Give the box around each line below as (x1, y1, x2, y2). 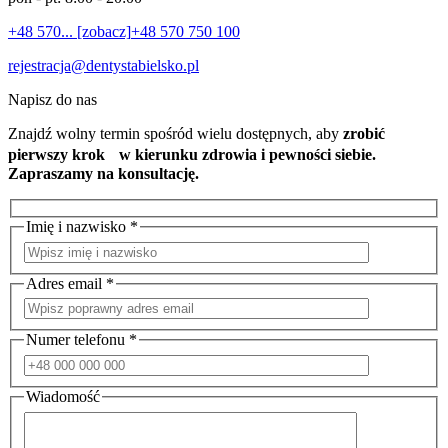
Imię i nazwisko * (26, 218, 138, 236)
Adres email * (26, 274, 114, 292)
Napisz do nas (8, 90, 97, 108)
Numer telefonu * (26, 331, 137, 349)
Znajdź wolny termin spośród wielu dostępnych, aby (8, 124, 343, 142)
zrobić (343, 124, 385, 142)
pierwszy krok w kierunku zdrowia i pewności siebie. (8, 145, 376, 163)
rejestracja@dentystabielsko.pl (8, 56, 199, 74)
